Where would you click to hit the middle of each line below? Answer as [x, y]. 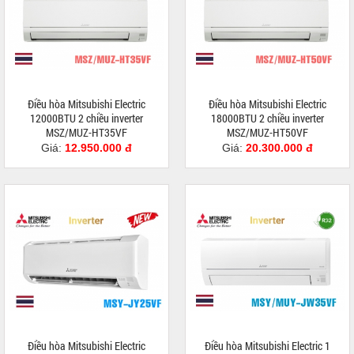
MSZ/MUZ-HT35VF [87, 133]
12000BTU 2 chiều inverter [87, 119]
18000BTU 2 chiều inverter [267, 119]
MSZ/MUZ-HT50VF [267, 133]
